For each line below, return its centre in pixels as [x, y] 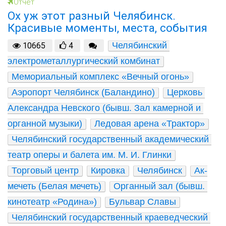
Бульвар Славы [143, 202]
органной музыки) [45, 123]
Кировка [108, 170]
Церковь [185, 92]
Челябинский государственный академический [110, 139]
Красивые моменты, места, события [107, 28]
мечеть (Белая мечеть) [54, 186]
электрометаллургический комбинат [84, 61]
